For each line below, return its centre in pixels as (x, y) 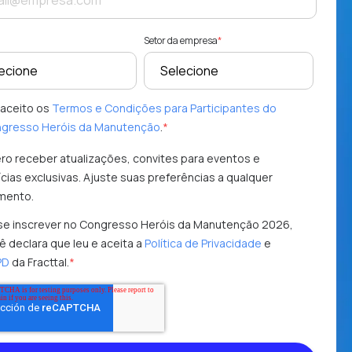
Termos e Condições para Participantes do (164, 108)
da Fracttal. (39, 262)
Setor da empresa (180, 41)
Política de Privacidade (203, 244)
